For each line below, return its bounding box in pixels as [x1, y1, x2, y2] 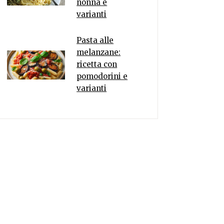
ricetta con [76, 59, 117, 69]
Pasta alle [76, 35, 114, 45]
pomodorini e [76, 71, 128, 81]
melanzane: [76, 47, 121, 57]
